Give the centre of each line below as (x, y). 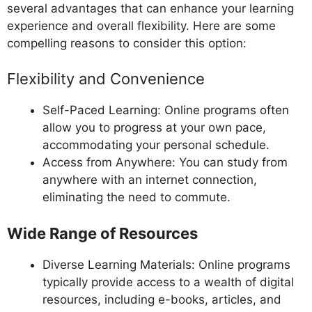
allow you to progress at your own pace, (154, 128)
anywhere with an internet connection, (150, 180)
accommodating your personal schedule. (156, 145)
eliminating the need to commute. (136, 197)
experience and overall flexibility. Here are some (141, 25)
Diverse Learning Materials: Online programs (166, 264)
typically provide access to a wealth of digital (168, 282)
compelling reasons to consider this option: (127, 43)
